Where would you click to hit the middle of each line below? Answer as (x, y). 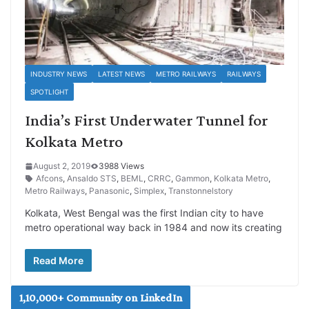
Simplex (149, 191)
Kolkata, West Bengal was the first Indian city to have (144, 213)
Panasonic (109, 191)
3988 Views (121, 166)
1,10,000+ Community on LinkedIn (101, 298)
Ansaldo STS (92, 179)
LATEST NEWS (121, 74)
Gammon (192, 179)
